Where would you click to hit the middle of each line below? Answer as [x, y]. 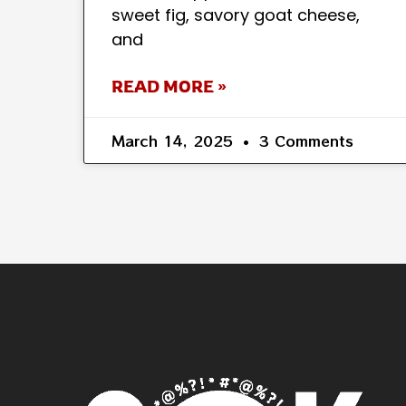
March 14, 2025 [175, 141]
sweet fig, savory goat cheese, [236, 15]
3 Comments [304, 141]
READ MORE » [169, 87]
